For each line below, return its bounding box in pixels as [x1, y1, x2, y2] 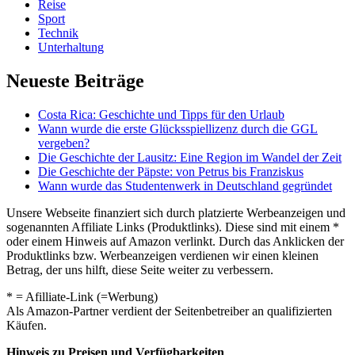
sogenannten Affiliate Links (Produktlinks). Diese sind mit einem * [6, 219, 339, 234]
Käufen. [6, 318, 47, 332]
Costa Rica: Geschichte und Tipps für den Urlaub [38, 107, 284, 121]
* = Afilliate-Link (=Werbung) [6, 289, 158, 303]
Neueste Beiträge [6, 70, 144, 91]
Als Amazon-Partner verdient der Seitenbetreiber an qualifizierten [6, 303, 332, 318]
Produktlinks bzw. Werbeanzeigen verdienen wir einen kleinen [6, 248, 319, 262]
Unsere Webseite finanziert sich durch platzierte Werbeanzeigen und [6, 205, 345, 219]
